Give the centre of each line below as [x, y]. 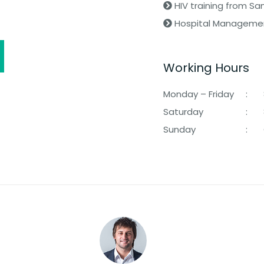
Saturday [183, 111]
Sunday [179, 129]
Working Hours [206, 67]
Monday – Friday [198, 94]
